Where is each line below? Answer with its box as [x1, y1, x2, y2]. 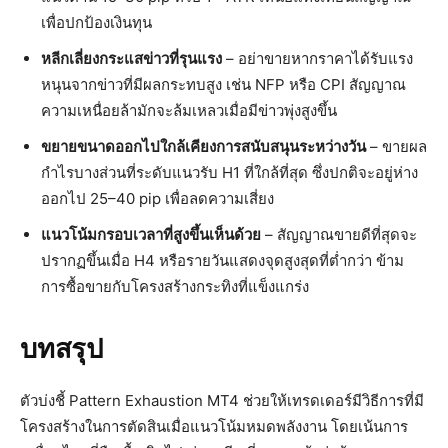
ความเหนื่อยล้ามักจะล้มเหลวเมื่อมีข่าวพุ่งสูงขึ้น [41, 101, 337, 121]
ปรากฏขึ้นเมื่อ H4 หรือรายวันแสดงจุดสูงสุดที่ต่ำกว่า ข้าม [41, 251, 404, 271]
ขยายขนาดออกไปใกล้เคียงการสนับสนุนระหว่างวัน [41, 137, 366, 157]
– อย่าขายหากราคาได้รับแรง [222, 49, 413, 69]
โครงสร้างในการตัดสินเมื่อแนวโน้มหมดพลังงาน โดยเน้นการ [20, 417, 408, 437]
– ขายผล [366, 137, 427, 157]
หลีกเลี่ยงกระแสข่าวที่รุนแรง [41, 49, 222, 69]
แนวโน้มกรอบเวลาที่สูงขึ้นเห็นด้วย [41, 225, 261, 245]
